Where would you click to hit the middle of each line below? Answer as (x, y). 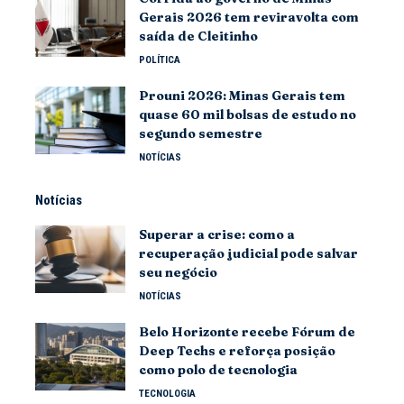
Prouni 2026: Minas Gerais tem (242, 96)
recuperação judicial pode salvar (248, 253)
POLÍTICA (160, 60)
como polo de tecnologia (218, 370)
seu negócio (178, 272)
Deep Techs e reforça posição (237, 351)
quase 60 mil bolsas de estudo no (248, 115)
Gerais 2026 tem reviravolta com (249, 17)
